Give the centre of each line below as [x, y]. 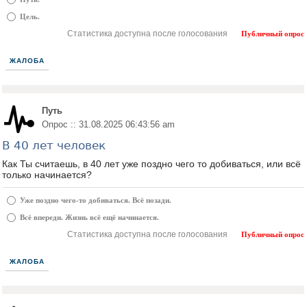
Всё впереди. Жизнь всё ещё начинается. [89, 217]
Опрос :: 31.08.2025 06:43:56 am [108, 124]
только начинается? [47, 175]
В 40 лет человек [54, 145]
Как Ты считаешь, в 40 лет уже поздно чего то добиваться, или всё [151, 164]
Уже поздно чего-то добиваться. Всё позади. [96, 200]
